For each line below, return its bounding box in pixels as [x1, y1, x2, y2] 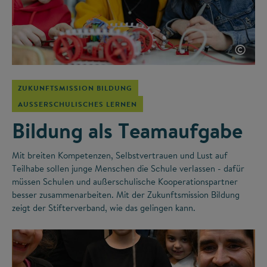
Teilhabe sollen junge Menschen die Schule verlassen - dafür [12, 162, 244, 175]
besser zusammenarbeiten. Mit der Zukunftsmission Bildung [12, 188, 240, 201]
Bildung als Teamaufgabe [12, 116, 243, 146]
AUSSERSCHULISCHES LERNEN [18, 99, 131, 110]
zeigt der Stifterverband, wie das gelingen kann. [12, 201, 195, 215]
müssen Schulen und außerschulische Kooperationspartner [12, 175, 238, 188]
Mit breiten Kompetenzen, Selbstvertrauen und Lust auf [12, 149, 228, 162]
